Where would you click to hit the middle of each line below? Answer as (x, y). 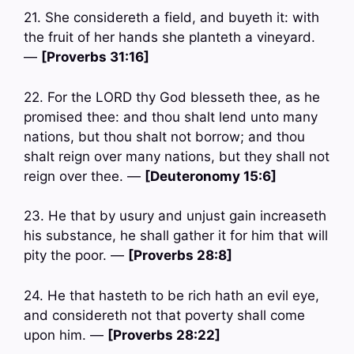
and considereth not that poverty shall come (164, 315)
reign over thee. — (84, 176)
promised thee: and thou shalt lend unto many (171, 117)
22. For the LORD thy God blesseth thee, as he (172, 97)
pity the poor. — (76, 256)
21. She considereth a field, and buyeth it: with (171, 18)
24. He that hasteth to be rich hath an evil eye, (171, 295)
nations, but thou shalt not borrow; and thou (164, 136)
